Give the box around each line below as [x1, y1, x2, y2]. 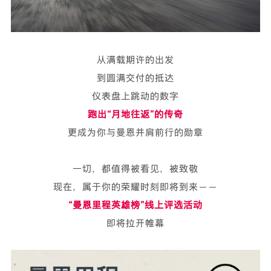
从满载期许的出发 [97, 53, 174, 65]
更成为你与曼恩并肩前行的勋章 [68, 126, 203, 137]
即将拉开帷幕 [106, 217, 165, 228]
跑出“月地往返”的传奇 [88, 108, 183, 119]
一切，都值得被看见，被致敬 [73, 162, 198, 174]
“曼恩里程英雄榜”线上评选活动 [68, 198, 203, 210]
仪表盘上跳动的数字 [92, 90, 179, 101]
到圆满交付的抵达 [97, 71, 174, 83]
